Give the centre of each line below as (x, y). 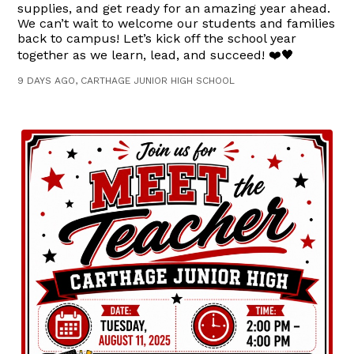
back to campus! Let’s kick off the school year (157, 38)
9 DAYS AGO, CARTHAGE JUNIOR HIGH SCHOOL (126, 80)
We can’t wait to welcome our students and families (177, 23)
